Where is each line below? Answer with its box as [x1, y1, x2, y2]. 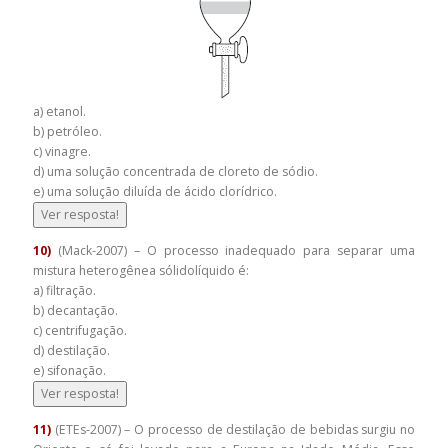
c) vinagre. [33, 142, 94, 160]
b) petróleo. [33, 122, 105, 140]
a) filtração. [33, 281, 99, 299]
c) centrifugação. [33, 321, 130, 339]
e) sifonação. [33, 361, 106, 379]
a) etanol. [33, 102, 89, 120]
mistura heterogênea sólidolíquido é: [33, 261, 252, 279]
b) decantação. [33, 301, 121, 319]
